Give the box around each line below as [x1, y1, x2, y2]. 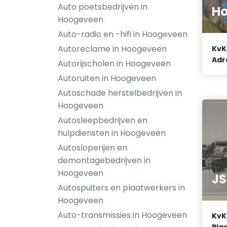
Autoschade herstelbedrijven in [58, 87, 182, 99]
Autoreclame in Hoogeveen [58, 43, 167, 55]
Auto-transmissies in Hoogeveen [58, 209, 187, 221]
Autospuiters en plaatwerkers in [58, 182, 185, 194]
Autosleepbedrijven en [58, 115, 147, 126]
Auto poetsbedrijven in [58, 1, 147, 13]
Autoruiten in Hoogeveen [58, 72, 156, 84]
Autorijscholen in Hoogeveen [58, 58, 171, 69]
